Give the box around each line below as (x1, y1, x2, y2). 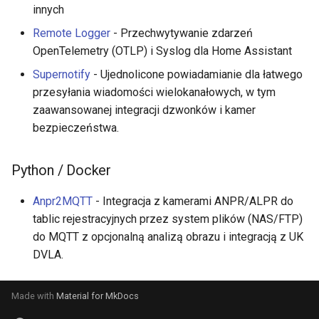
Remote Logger (33, 26, 110, 40)
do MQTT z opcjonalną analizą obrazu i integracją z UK (33, 229, 303, 244)
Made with (11, 291, 56, 301)
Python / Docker (11, 161, 111, 179)
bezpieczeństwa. (33, 120, 119, 135)
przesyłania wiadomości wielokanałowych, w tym (33, 85, 276, 99)
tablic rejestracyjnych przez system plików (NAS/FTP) (33, 211, 303, 226)
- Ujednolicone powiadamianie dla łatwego (90, 67, 303, 81)
